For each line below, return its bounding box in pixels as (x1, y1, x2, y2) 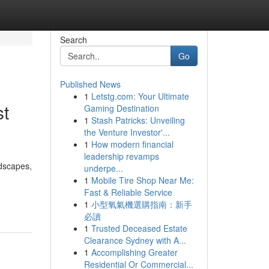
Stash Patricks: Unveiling (91, 114, 185, 126)
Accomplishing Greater (91, 246, 178, 258)
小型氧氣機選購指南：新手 (91, 198, 192, 210)
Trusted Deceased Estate (91, 222, 187, 234)
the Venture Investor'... (83, 126, 170, 138)
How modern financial (91, 138, 174, 150)
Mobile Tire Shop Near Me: (91, 174, 194, 186)
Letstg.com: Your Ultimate (91, 90, 189, 102)
